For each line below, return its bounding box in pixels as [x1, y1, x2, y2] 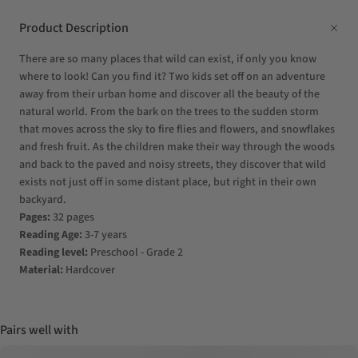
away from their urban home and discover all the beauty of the [19, 86, 320, 102]
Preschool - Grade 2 [88, 244, 183, 261]
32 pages [50, 209, 94, 225]
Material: [19, 261, 63, 278]
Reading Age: [19, 226, 82, 243]
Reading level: [19, 244, 88, 261]
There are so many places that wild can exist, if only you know [19, 50, 316, 67]
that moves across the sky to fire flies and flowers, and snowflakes [19, 121, 335, 137]
